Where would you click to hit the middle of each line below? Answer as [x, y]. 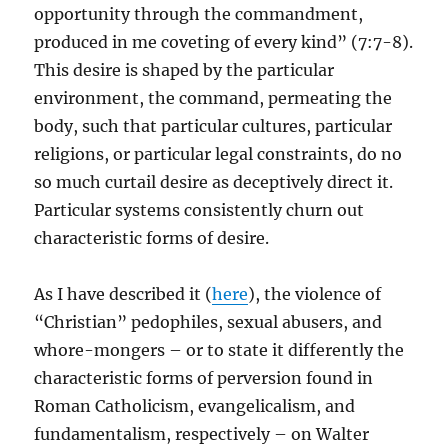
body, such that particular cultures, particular [213, 126]
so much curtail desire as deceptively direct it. [214, 182]
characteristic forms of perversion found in [204, 378]
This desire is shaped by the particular [184, 70]
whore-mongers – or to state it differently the [219, 350]
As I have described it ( [123, 294]
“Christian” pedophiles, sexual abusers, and [208, 322]
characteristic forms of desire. [152, 238]
